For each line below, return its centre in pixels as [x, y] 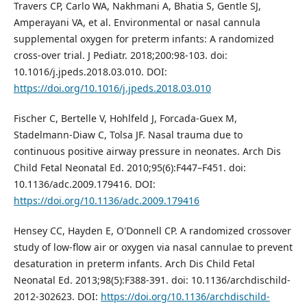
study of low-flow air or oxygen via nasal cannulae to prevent [153, 247]
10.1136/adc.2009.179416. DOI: [84, 184]
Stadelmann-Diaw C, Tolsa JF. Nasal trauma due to [128, 135]
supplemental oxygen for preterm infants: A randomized [144, 39]
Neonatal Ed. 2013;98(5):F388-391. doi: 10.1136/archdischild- [152, 280]
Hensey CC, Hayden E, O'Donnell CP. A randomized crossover [152, 231]
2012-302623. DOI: [57, 297]
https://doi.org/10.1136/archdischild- [185, 297]
